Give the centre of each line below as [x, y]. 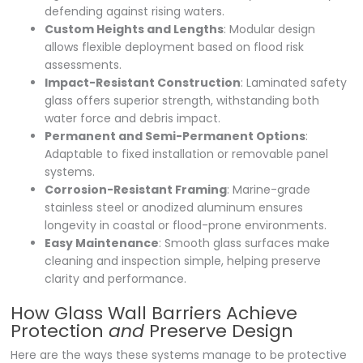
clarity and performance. [116, 278]
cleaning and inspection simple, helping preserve [183, 261]
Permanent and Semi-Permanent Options [175, 136]
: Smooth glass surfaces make [245, 243]
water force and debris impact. [133, 118]
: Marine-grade [269, 189]
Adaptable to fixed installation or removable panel [187, 154]
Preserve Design [219, 331]
